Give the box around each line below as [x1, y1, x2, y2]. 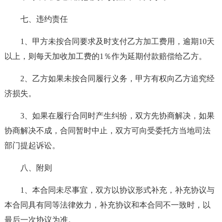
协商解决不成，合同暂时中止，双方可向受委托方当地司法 [4, 126, 211, 135]
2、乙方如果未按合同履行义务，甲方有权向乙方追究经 [20, 74, 215, 83]
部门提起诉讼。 [4, 141, 60, 150]
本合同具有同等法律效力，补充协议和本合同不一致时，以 [4, 201, 211, 209]
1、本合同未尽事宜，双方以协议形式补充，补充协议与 [20, 186, 215, 194]
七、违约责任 [20, 15, 68, 23]
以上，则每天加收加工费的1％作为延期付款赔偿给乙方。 [4, 52, 207, 60]
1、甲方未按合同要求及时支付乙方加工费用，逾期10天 [20, 37, 215, 46]
